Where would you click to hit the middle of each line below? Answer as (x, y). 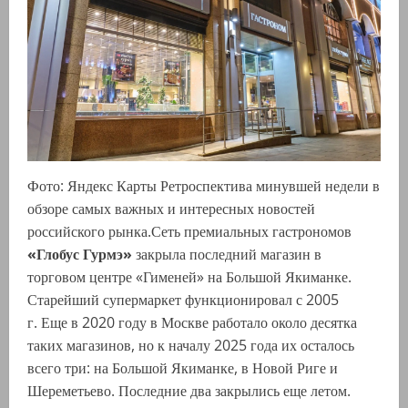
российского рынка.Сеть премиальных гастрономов (189, 232)
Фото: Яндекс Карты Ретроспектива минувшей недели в (204, 186)
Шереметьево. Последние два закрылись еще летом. (189, 391)
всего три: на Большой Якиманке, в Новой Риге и (183, 368)
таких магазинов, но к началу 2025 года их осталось (191, 346)
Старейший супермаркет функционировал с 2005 (183, 300)
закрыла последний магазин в (227, 255)
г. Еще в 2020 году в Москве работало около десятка (192, 323)
